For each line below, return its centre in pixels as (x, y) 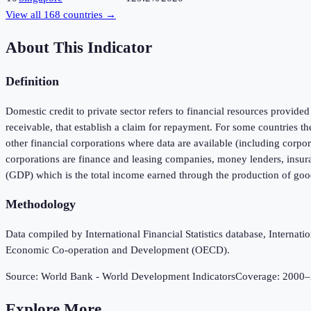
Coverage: (259, 277)
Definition (32, 82)
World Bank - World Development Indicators (138, 277)
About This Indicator (79, 47)
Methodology (41, 204)
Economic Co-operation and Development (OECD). (118, 250)
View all (25, 15)
